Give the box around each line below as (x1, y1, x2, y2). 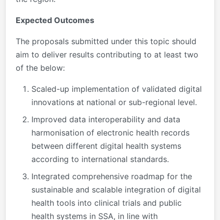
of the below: (16, 62, 65, 73)
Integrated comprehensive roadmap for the (31, 171, 192, 181)
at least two (154, 49, 198, 59)
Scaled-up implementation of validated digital (31, 83, 202, 94)
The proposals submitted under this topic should (16, 36, 196, 46)
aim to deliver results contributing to (16, 49, 154, 59)
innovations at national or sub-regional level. (31, 97, 197, 107)
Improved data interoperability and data (31, 114, 180, 124)
